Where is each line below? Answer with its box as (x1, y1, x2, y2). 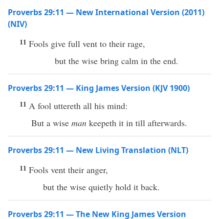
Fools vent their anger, (29, 164, 108, 175)
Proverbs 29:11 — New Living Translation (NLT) (8, 145, 188, 155)
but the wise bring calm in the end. (55, 55, 178, 66)
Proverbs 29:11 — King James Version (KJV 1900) (8, 83, 190, 93)
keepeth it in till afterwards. (87, 117, 187, 129)
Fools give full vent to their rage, (29, 38, 145, 49)
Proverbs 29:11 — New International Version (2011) (8, 7, 204, 18)
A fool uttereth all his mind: (29, 100, 128, 111)
